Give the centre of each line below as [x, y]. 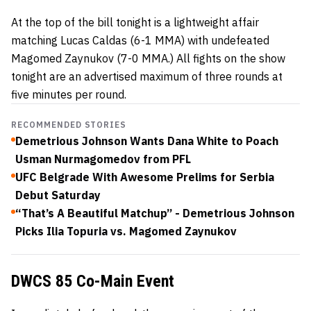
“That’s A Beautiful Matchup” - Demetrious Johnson [155, 213]
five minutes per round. [69, 94]
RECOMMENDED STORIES [69, 125]
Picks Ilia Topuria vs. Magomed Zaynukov [126, 231]
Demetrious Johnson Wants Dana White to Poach [147, 141]
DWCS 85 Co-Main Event [93, 281]
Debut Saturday [58, 195]
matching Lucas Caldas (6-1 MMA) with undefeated [140, 40]
